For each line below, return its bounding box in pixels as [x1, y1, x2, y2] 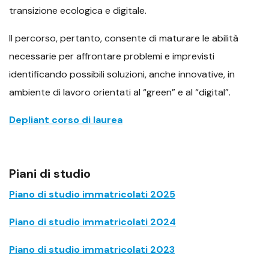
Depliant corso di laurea [9, 113, 122, 127]
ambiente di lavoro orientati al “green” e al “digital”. [9, 86, 231, 99]
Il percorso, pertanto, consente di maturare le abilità [9, 32, 238, 45]
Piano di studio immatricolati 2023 [9, 243, 175, 256]
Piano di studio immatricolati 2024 [9, 216, 176, 229]
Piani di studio [9, 166, 91, 182]
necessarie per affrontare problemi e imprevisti [9, 50, 214, 63]
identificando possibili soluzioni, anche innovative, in [9, 68, 235, 81]
